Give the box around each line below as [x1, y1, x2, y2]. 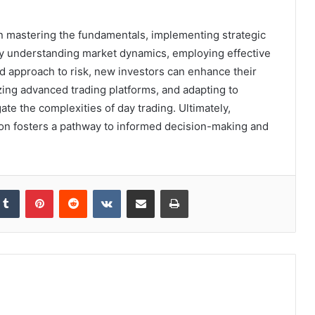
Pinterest [53, 183, 93, 195]
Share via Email [154, 183, 176, 195]
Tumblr [19, 183, 49, 195]
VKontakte [120, 183, 165, 195]
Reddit [86, 183, 115, 195]
